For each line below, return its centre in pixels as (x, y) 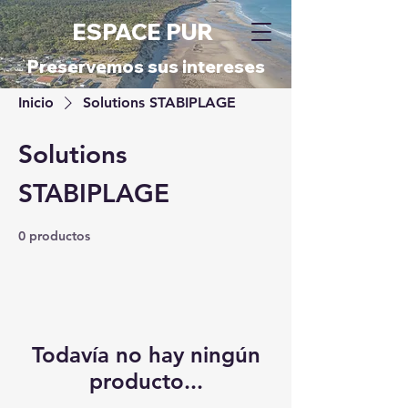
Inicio (36, 102)
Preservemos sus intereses (146, 66)
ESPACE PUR (146, 32)
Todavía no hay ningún (146, 355)
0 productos (54, 236)
